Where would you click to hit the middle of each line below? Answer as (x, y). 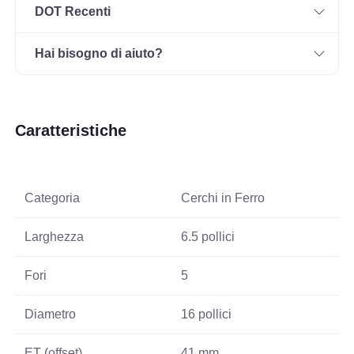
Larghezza (55, 237)
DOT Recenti (73, 12)
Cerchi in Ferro (223, 198)
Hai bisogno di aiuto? (99, 54)
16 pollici (207, 314)
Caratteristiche (71, 131)
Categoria (53, 198)
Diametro (51, 314)
